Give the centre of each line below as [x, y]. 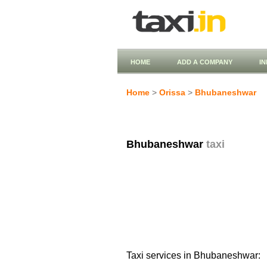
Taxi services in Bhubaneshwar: [193, 255]
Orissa [172, 92]
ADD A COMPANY [205, 62]
